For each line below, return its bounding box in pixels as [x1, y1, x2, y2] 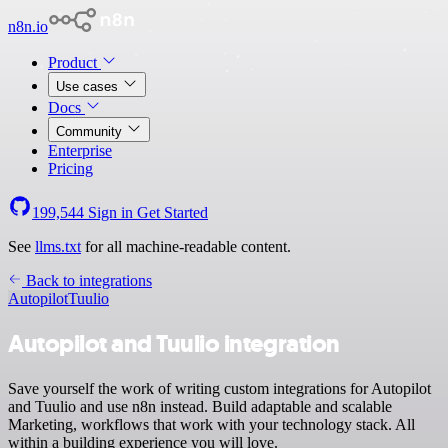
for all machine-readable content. [81, 238, 291, 255]
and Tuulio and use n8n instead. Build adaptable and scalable [8, 397, 392, 415]
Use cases [56, 79, 122, 94]
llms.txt [35, 238, 81, 255]
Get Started [137, 204, 208, 221]
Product [48, 54, 101, 71]
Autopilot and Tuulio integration [8, 327, 340, 360]
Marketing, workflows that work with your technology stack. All [8, 415, 415, 433]
